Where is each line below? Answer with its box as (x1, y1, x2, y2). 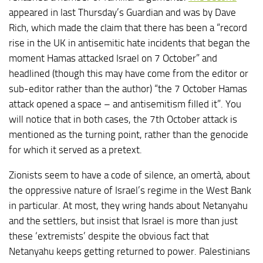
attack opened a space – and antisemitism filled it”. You (9, 98, 241, 110)
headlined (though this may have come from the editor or (9, 68, 248, 79)
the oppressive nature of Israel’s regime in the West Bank (9, 184, 251, 196)
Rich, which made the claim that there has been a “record (9, 22, 247, 33)
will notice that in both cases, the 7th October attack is (9, 113, 237, 125)
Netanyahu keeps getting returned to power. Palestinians (9, 245, 250, 257)
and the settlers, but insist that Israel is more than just (9, 214, 238, 227)
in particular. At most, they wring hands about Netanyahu (9, 199, 248, 211)
